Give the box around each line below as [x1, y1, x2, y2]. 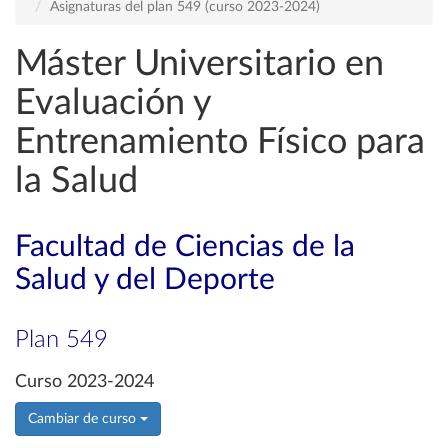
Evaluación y [15, 85, 211, 121]
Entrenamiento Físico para [15, 124, 425, 160]
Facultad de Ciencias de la [15, 232, 355, 262]
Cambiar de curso [28, 412, 140, 426]
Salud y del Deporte [15, 265, 275, 295]
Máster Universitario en [15, 46, 384, 82]
